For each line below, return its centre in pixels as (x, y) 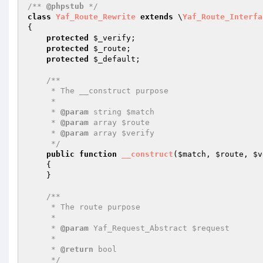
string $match (122, 112)
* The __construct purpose (39, 91)
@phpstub (65, 6)
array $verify (122, 133)
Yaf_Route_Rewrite (96, 17)
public (60, 154)
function (98, 154)
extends (157, 17)
